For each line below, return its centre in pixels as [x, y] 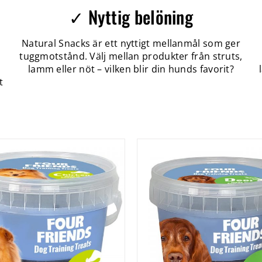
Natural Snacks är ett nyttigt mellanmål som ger [131, 43]
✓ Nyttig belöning [131, 17]
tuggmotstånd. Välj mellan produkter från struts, [131, 56]
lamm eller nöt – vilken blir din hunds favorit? [131, 69]
